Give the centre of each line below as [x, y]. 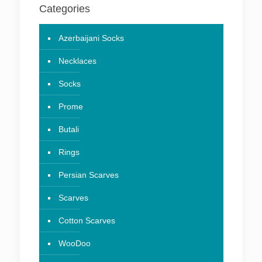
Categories [64, 9]
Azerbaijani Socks [91, 38]
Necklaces [77, 61]
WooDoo [74, 244]
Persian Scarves [88, 175]
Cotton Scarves [87, 221]
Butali [68, 130]
